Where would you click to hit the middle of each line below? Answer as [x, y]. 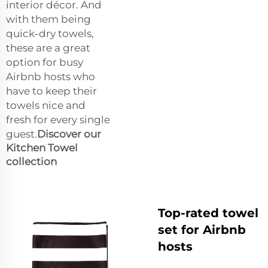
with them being [48, 19]
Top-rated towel [208, 213]
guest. [22, 134]
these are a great [48, 48]
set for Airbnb [202, 229]
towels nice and [46, 105]
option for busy [45, 62]
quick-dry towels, [50, 33]
